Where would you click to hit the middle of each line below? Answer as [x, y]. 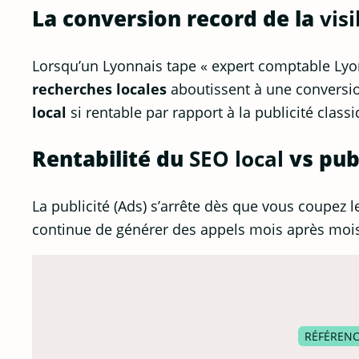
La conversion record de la [176, 18]
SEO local [236, 158]
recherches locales [99, 88]
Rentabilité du [111, 158]
